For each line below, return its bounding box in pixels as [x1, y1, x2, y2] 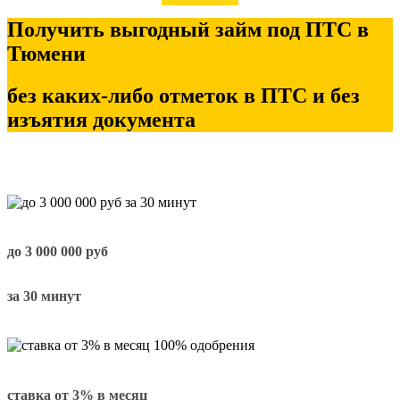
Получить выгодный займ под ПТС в [7, 17, 369, 41]
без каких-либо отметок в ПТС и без [7, 83, 360, 107]
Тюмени [7, 41, 86, 65]
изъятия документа [7, 107, 196, 131]
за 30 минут [7, 287, 81, 304]
